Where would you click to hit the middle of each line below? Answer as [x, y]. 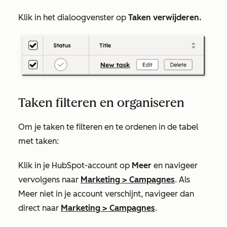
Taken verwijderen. [165, 18]
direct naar [40, 208]
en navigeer [175, 165]
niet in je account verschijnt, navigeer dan [116, 194]
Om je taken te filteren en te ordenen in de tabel [108, 127]
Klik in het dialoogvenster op [73, 18]
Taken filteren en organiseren [101, 102]
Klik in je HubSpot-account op [75, 165]
